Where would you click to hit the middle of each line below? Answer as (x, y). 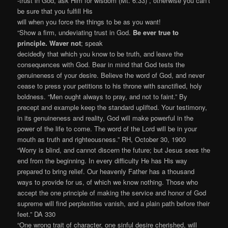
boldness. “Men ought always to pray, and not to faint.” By (103, 96)
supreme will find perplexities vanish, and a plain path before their (114, 203)
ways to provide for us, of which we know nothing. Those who (108, 182)
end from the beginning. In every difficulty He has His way (103, 160)
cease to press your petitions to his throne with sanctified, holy (110, 85)
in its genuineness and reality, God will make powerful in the (106, 118)
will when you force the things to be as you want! (89, 21)
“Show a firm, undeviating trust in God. (75, 32)
